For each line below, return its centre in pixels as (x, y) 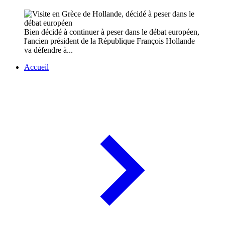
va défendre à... (48, 50)
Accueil (36, 67)
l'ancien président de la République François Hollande (109, 41)
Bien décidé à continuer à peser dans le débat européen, (112, 32)
